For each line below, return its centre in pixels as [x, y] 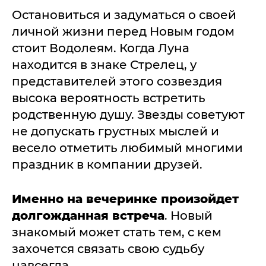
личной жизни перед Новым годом [123, 31]
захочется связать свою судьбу [108, 249]
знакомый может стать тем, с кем [117, 232]
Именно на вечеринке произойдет [125, 199]
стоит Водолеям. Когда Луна [101, 48]
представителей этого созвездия [117, 81]
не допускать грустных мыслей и [115, 131]
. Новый [189, 216]
